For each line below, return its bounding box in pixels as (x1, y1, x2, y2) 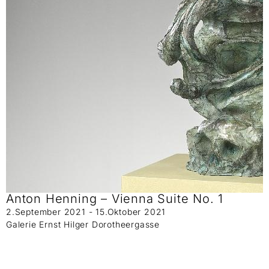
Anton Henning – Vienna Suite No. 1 (6, 192, 224, 207)
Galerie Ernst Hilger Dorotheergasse (6, 219, 160, 230)
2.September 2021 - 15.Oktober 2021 (6, 207, 166, 217)
